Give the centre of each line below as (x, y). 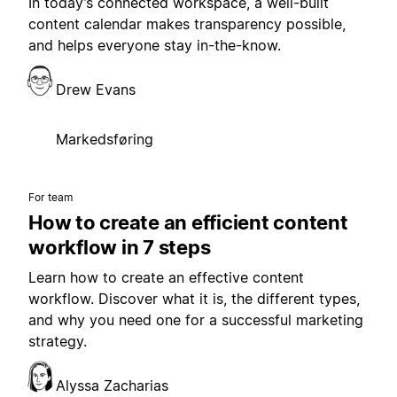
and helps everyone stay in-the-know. (155, 46)
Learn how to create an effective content (166, 278)
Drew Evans (96, 90)
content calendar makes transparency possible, (187, 24)
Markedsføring (105, 140)
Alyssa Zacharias (112, 386)
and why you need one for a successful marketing (196, 320)
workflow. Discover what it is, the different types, (194, 299)
